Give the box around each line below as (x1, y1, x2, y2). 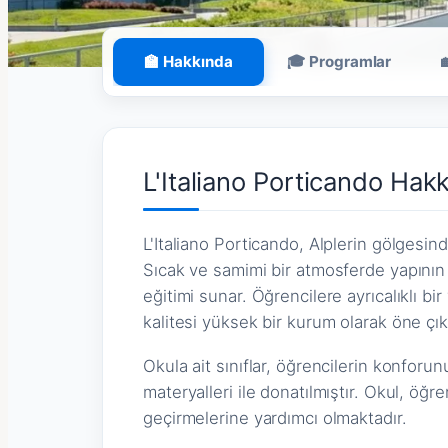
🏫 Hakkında (144, 52, 233, 71)
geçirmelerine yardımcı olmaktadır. (143, 408, 407, 429)
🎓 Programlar (287, 52, 392, 71)
